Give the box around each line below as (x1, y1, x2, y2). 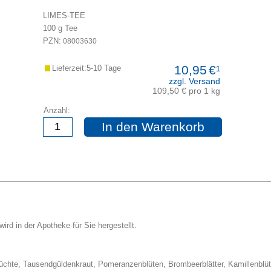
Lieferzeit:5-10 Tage (52, 64, 122, 73)
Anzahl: (43, 105, 70, 115)
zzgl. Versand (168, 76, 220, 86)
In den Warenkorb (101, 119, 204, 134)
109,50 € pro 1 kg (152, 85, 220, 96)
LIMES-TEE (42, 11, 85, 21)
